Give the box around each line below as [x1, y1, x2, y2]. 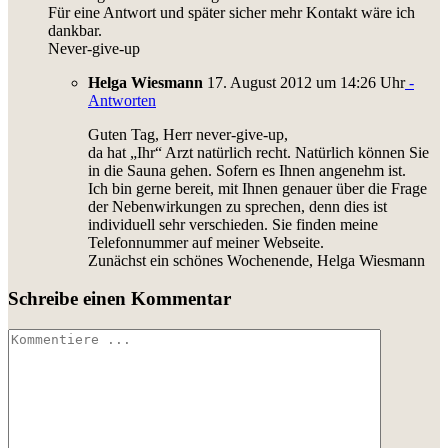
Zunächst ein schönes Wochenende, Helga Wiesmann [88, 251, 425, 269]
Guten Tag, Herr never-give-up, [88, 125, 288, 143]
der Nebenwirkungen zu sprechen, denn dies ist [88, 197, 387, 215]
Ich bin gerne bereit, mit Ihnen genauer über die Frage [88, 179, 427, 197]
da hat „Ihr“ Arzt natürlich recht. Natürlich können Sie [88, 143, 429, 161]
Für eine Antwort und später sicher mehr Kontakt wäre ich [48, 3, 415, 21]
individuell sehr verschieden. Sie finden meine [88, 215, 378, 233]
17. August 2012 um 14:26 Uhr [203, 73, 405, 91]
